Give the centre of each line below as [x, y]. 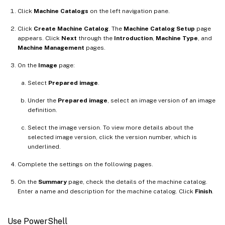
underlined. [44, 146]
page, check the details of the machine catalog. [137, 182]
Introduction [133, 38]
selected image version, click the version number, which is [112, 137]
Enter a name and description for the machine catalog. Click [106, 191]
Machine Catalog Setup [159, 28]
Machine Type [177, 38]
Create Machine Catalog [71, 28]
